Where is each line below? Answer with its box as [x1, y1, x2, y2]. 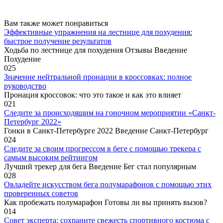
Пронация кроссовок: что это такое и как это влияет [4, 91, 181, 100]
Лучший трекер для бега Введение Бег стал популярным [4, 162, 196, 171]
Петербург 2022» [4, 117, 61, 126]
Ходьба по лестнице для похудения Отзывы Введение [4, 46, 187, 55]
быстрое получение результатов [4, 37, 111, 46]
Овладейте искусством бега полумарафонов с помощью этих [4, 180, 212, 189]
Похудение [4, 55, 41, 64]
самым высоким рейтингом [4, 153, 98, 162]
